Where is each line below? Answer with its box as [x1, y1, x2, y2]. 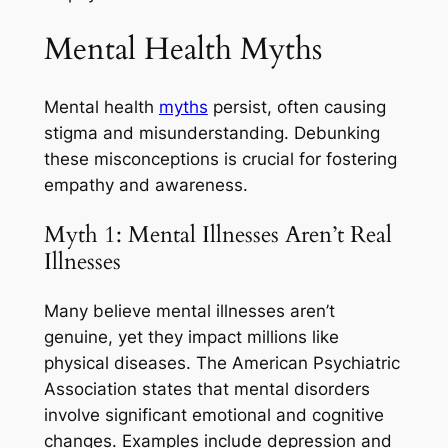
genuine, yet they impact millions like [43, 327, 339, 348]
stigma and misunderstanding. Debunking [43, 122, 380, 143]
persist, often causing [207, 96, 386, 117]
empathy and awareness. [43, 174, 248, 195]
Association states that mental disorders [43, 379, 370, 400]
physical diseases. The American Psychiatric [43, 353, 400, 374]
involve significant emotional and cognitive [43, 405, 384, 426]
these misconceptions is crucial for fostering [43, 148, 397, 169]
